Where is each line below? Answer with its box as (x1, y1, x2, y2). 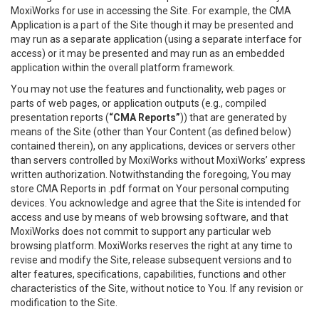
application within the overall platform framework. (11, 62, 235, 73)
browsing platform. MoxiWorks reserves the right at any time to (11, 240, 293, 251)
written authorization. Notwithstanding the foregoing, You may (11, 169, 291, 180)
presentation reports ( (11, 112, 109, 123)
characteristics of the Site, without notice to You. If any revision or (11, 283, 303, 294)
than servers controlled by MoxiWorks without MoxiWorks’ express (11, 155, 305, 166)
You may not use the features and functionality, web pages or (11, 83, 286, 95)
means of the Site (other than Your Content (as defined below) (11, 126, 291, 137)
